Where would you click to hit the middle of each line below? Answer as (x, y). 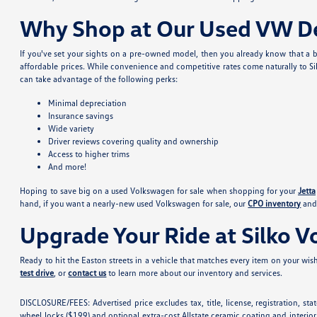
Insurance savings (81, 116)
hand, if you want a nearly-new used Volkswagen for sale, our (134, 204)
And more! (68, 167)
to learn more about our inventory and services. (195, 273)
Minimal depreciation (88, 103)
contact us (87, 273)
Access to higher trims (89, 154)
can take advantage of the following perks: (99, 79)
